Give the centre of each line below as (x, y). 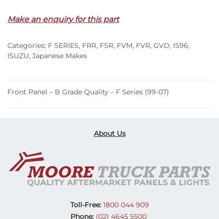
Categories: (28, 45)
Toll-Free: (86, 205)
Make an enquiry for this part (63, 19)
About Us (109, 133)
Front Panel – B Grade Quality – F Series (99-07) (88, 92)
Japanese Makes (60, 55)
